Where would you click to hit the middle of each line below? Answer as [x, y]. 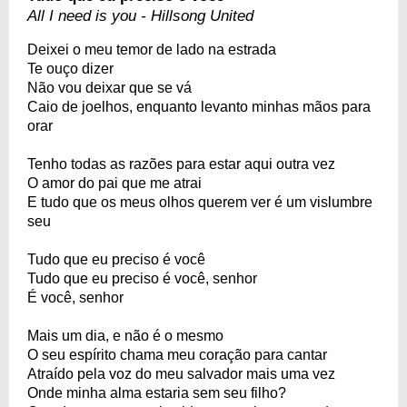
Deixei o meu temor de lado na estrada [152, 50]
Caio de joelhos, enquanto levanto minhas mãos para [199, 107]
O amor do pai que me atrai [114, 183]
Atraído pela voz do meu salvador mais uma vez [181, 374]
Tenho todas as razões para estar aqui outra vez [181, 164]
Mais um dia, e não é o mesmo [125, 336]
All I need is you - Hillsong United [140, 16]
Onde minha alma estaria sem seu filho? [157, 393]
